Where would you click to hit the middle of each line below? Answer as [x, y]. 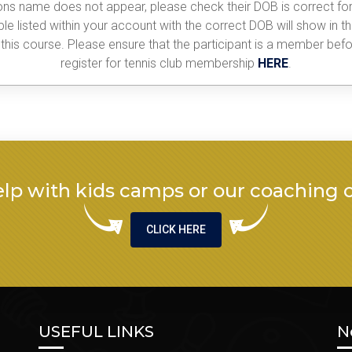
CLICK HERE [176, 229]
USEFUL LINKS [96, 332]
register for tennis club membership [159, 63]
